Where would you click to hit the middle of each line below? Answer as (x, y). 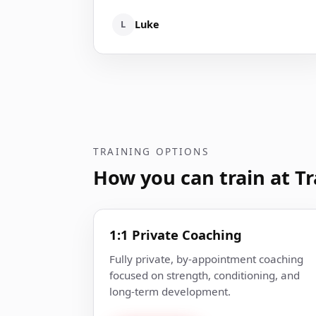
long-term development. (170, 291)
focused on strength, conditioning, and (205, 275)
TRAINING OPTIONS (151, 152)
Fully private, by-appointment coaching (207, 259)
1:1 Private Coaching (176, 234)
